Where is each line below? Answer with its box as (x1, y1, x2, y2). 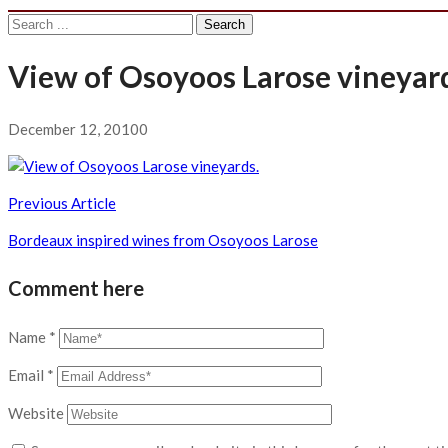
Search (7, 13, 52, 31)
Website (8, 403, 64, 422)
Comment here (8, 276, 144, 301)
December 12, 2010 (8, 119, 139, 138)
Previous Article (8, 193, 116, 212)
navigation (7, 216, 133, 249)
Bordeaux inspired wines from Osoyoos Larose (8, 230, 318, 249)
